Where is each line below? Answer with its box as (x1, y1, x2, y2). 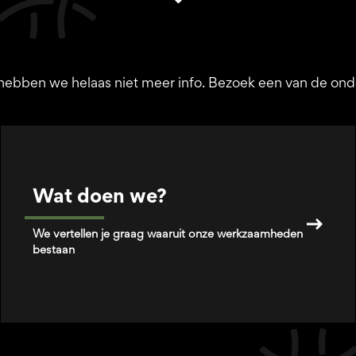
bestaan (32, 246, 75, 256)
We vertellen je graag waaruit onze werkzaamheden (32, 230, 303, 240)
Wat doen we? (32, 189, 167, 207)
